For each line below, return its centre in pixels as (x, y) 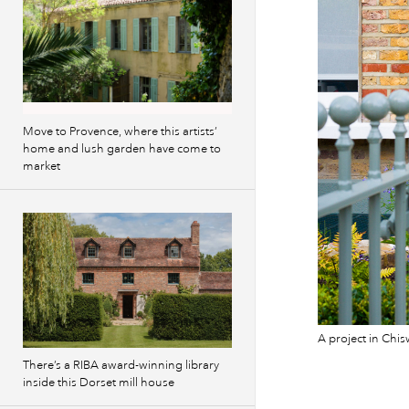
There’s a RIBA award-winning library (121, 365)
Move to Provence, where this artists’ (120, 131)
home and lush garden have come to (122, 149)
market (42, 166)
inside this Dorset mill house (99, 383)
